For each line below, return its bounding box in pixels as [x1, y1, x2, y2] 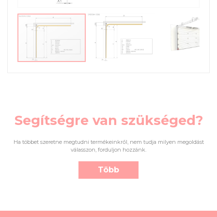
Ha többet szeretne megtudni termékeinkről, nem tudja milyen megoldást [13, 138, 204, 145]
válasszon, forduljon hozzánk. [71, 146, 146, 153]
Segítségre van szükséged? [14, 112, 203, 128]
